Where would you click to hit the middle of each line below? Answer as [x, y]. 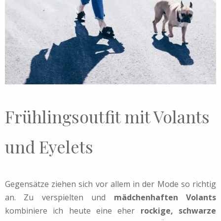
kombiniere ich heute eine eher [73, 211]
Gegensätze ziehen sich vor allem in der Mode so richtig [110, 184]
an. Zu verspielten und [59, 198]
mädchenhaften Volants [165, 198]
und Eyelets [49, 147]
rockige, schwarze [178, 211]
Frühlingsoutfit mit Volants [107, 117]
